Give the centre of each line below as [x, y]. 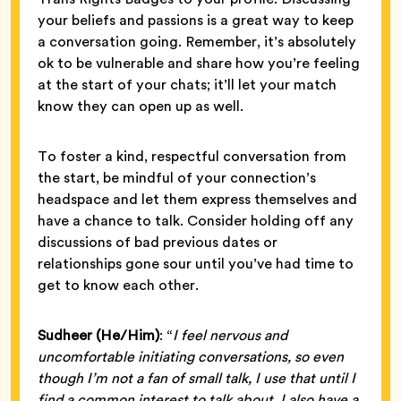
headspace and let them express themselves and [197, 199]
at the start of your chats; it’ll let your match [189, 84]
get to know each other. [120, 285]
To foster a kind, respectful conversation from [192, 156]
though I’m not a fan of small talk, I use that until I [196, 378]
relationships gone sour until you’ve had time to [196, 263]
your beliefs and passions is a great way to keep [196, 20]
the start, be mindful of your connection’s [177, 177]
